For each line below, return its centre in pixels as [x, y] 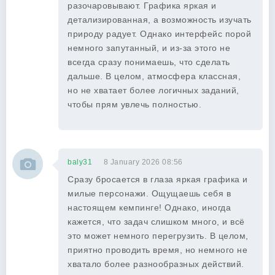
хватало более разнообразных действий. [156, 264]
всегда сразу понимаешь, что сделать [149, 62]
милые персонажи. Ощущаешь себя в [149, 193]
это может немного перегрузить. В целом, [158, 236]
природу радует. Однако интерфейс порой [159, 34]
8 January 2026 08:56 [143, 162]
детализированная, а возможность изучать [160, 20]
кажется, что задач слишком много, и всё [156, 222]
